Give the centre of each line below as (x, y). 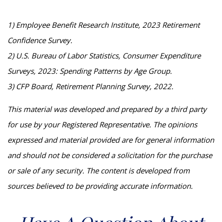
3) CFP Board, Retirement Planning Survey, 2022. (90, 86)
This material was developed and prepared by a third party (107, 109)
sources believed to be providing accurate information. (100, 186)
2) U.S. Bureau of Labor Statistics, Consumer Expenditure (104, 55)
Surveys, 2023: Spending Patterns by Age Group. (90, 71)
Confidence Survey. (40, 40)
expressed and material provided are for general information (111, 139)
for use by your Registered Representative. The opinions (102, 124)
